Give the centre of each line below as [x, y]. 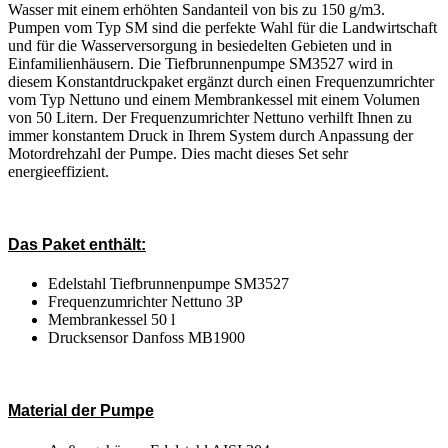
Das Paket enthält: [77, 244]
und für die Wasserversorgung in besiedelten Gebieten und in [200, 45]
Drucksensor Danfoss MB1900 [146, 338]
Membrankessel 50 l [111, 320]
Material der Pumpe [81, 411]
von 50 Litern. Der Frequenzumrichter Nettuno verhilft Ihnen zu [210, 117]
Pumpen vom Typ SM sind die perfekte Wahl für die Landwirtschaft [222, 27]
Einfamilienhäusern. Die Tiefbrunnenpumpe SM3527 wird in [200, 63]
